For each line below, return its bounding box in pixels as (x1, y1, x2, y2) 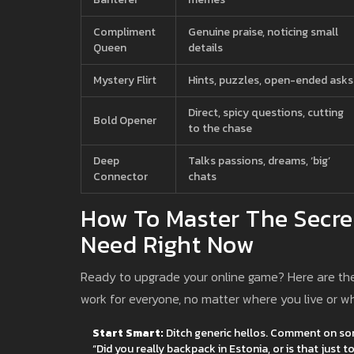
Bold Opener (93, 111, 156, 129)
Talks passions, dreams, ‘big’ (188, 152, 330, 169)
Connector (93, 168, 148, 185)
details (188, 39, 223, 56)
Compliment (93, 23, 156, 40)
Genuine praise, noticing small (188, 23, 338, 40)
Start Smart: (92, 324, 164, 341)
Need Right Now (81, 226, 254, 262)
